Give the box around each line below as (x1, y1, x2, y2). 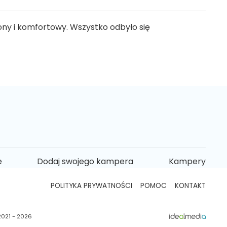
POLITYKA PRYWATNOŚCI (51, 180, 132, 191)
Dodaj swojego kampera (37, 155, 134, 167)
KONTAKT (175, 180, 206, 191)
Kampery (169, 155, 206, 167)
